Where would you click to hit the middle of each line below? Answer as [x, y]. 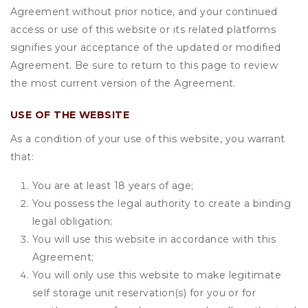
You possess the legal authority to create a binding [162, 203]
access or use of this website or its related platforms [143, 30]
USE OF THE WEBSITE [70, 115]
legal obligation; [73, 221]
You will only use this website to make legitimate [157, 275]
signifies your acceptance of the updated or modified [146, 47]
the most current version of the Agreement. [123, 83]
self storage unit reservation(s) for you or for [144, 293]
